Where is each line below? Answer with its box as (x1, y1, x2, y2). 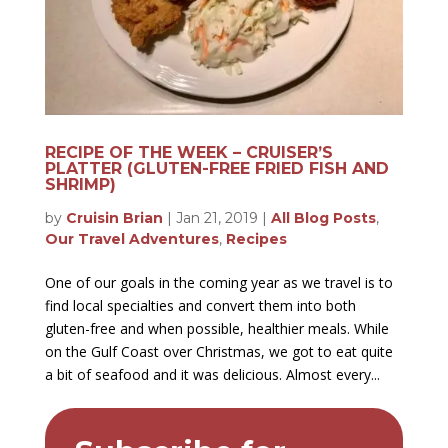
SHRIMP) (44, 175, 116, 195)
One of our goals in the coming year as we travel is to (44, 273, 393, 293)
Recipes (225, 230, 287, 249)
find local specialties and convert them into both (44, 296, 356, 316)
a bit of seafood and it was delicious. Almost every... (44, 365, 380, 385)
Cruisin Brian (65, 209, 163, 228)
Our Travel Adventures (44, 230, 219, 249)
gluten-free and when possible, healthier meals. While (44, 319, 389, 339)
